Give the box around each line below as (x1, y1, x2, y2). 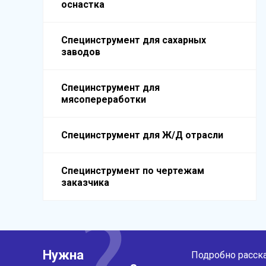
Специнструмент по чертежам (61, 165, 204, 176)
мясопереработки (61, 94, 146, 105)
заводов (61, 46, 100, 58)
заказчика (61, 177, 109, 188)
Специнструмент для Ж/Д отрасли (61, 129, 223, 141)
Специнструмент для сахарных (61, 34, 206, 46)
